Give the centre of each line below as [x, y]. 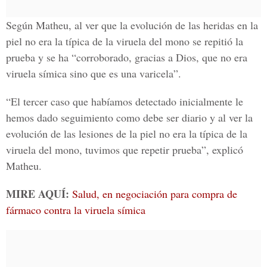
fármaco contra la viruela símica [76, 210]
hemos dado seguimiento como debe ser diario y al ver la [129, 117]
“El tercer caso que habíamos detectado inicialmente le [125, 101]
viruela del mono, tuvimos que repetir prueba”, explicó [125, 150]
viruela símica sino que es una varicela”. [94, 73]
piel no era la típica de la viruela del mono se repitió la [125, 41]
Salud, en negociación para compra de [155, 194]
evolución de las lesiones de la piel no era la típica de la [127, 133]
